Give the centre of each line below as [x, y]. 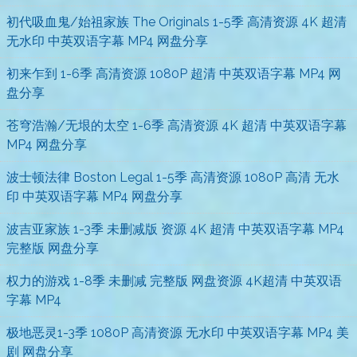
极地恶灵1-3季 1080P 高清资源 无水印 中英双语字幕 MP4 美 [178, 333]
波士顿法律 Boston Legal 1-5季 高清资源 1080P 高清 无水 [173, 178]
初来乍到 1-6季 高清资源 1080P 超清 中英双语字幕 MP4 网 [174, 74]
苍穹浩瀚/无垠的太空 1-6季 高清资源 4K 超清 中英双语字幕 [177, 126]
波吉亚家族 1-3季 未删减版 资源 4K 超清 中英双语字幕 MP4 [175, 229]
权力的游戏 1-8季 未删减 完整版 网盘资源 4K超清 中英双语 [174, 281]
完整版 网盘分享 [53, 249]
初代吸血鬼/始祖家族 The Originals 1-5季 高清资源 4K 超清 [177, 22]
